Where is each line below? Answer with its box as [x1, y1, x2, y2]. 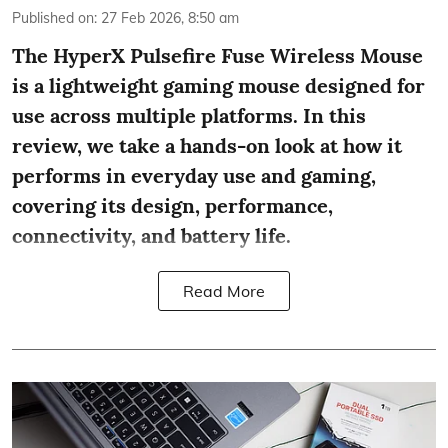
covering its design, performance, [12, 193, 333, 219]
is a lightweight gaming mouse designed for [12, 73, 425, 99]
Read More [183, 281, 265, 302]
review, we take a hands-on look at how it [12, 133, 402, 159]
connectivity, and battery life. [12, 223, 291, 249]
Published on [12, 9, 94, 28]
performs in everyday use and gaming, [12, 163, 376, 189]
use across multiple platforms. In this [12, 103, 366, 129]
